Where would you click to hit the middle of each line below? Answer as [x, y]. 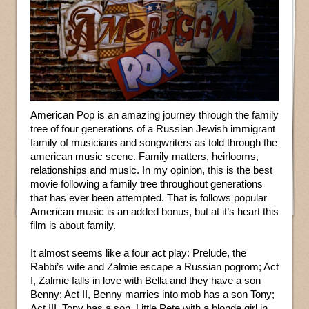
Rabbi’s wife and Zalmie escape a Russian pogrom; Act [154, 267]
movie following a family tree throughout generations [147, 184]
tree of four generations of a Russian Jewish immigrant [153, 129]
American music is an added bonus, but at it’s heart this [154, 212]
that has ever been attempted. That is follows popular [149, 198]
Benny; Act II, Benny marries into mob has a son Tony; [152, 295]
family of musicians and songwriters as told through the [154, 143]
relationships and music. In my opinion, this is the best [151, 170]
